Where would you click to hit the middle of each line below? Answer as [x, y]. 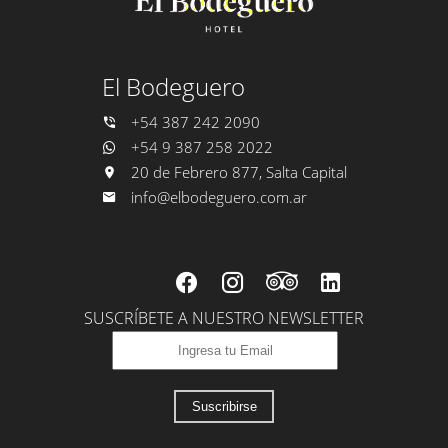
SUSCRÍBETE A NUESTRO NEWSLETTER [224, 317]
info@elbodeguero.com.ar [218, 196]
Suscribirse [224, 406]
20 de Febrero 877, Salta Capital [236, 171]
